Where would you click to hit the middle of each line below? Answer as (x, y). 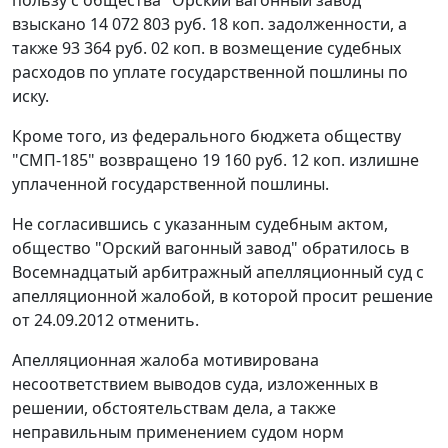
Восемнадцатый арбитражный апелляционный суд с (218, 272)
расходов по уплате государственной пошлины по (210, 72)
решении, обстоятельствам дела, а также (174, 408)
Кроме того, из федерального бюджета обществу (206, 136)
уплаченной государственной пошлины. (170, 184)
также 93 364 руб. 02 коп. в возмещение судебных (206, 48)
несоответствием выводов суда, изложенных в (195, 384)
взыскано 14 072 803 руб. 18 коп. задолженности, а (209, 24)
